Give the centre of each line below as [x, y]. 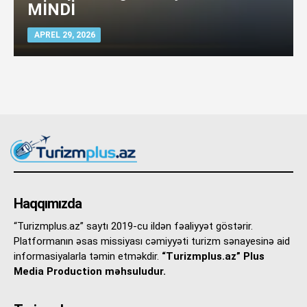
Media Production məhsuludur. [90, 271]
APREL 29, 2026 [65, 35]
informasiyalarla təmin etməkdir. [88, 256]
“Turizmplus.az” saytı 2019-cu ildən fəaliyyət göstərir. [133, 226]
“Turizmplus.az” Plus [213, 256]
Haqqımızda [48, 203]
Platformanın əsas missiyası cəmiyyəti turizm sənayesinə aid [152, 241]
